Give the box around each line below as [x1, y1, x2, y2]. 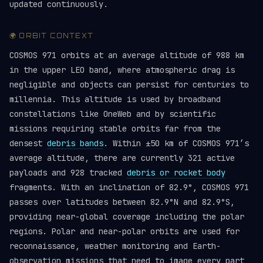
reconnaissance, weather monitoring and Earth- [9, 241, 221, 251]
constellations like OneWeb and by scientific [9, 109, 216, 119]
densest [9, 138, 47, 149]
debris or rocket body [127, 167, 225, 178]
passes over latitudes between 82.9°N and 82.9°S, [9, 197, 235, 207]
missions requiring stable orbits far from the [9, 123, 221, 134]
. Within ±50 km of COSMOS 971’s [103, 138, 249, 149]
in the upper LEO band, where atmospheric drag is [9, 65, 235, 75]
